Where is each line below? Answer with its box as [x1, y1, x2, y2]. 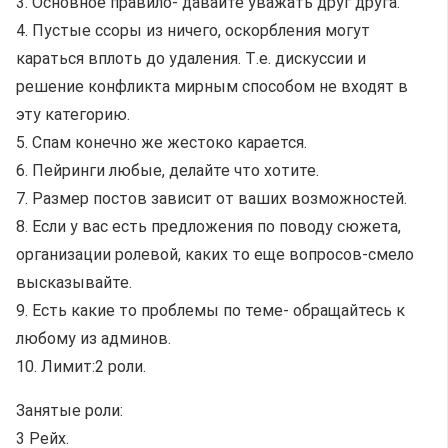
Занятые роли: [16, 401, 123, 420]
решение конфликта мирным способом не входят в [16, 77, 408, 96]
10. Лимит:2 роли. [16, 357, 146, 376]
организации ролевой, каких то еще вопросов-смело [16, 245, 414, 264]
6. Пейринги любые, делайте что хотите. [16, 161, 319, 180]
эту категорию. [16, 105, 130, 124]
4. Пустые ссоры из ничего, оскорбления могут [16, 21, 370, 40]
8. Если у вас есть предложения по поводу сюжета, [16, 217, 401, 236]
